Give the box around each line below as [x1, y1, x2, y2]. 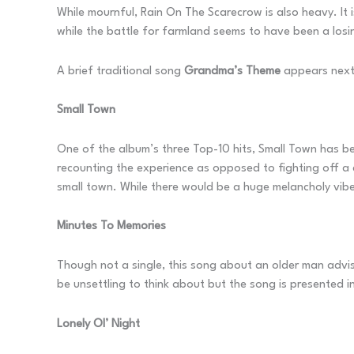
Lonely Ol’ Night [57, 318, 140, 330]
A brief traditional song [57, 65, 184, 77]
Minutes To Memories [57, 220, 166, 233]
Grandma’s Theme [184, 65, 284, 77]
